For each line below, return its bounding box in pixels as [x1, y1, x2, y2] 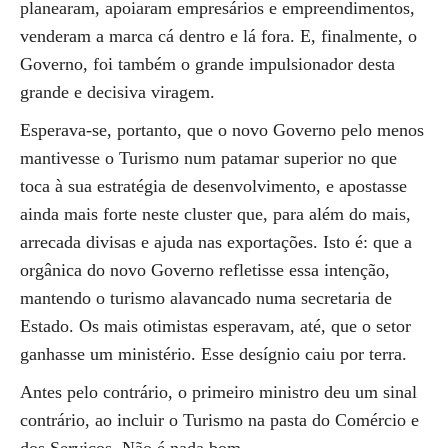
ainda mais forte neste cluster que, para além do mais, [20, 204, 411, 224]
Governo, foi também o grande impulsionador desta [20, 54, 395, 74]
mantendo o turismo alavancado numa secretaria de [20, 288, 392, 308]
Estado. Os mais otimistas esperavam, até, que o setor [20, 316, 411, 336]
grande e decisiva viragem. [20, 82, 215, 102]
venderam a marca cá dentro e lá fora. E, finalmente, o [20, 26, 417, 46]
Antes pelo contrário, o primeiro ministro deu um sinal [20, 382, 417, 402]
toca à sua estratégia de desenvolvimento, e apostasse [20, 176, 407, 196]
